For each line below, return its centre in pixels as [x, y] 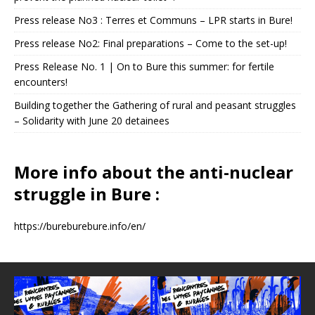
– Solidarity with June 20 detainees [92, 120]
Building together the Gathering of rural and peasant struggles [155, 105]
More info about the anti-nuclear [154, 172]
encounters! [41, 82]
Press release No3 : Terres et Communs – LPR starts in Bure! [153, 20]
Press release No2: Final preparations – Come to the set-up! [150, 43]
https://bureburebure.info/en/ [80, 226]
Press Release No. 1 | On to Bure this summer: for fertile [144, 66]
